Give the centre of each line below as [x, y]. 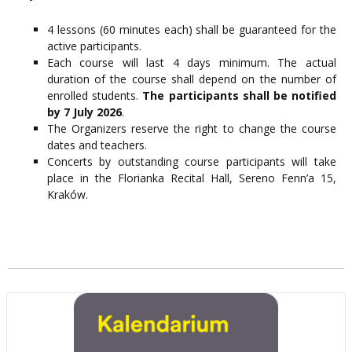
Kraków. [68, 195]
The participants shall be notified [240, 96]
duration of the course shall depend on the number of [192, 79]
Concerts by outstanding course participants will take [192, 162]
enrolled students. [95, 96]
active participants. [94, 46]
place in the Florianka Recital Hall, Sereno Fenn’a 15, [192, 178]
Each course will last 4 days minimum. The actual [192, 63]
